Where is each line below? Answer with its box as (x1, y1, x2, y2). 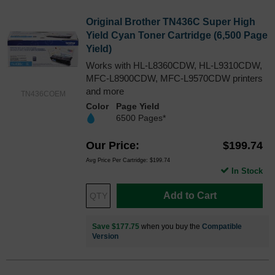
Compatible (202, 222, 242, 231)
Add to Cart (163, 190, 217, 201)
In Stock (231, 166, 263, 176)
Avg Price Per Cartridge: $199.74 (86, 157, 170, 163)
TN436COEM (20, 90, 66, 99)
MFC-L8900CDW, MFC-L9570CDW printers (86, 73, 263, 84)
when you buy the (139, 222, 202, 231)
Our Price (86, 139, 136, 152)
